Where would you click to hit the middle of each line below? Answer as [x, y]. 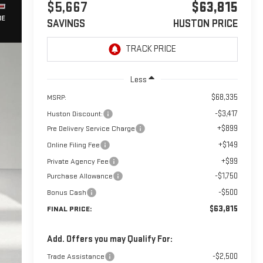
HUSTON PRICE [206, 23]
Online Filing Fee [73, 145]
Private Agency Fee [77, 161]
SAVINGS [66, 23]
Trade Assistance [75, 256]
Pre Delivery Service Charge [91, 128]
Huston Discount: [75, 114]
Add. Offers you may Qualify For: [109, 239]
